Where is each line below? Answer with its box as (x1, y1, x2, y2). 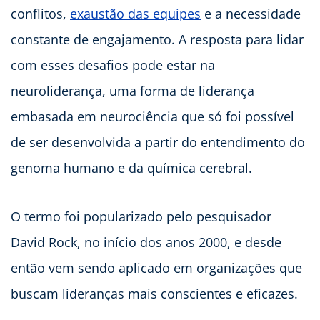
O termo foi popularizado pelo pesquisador (11, 208, 271, 226)
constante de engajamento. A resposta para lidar (11, 31, 304, 49)
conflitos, (11, 5, 70, 23)
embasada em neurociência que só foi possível (11, 108, 294, 126)
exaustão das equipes (70, 5, 201, 23)
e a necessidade (201, 5, 301, 23)
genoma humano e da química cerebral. (11, 159, 252, 177)
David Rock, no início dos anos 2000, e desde (11, 234, 281, 251)
